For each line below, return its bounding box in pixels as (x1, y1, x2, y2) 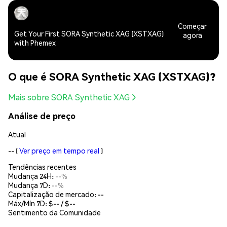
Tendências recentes (8, 162, 77, 171)
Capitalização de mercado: (8, 189, 98, 199)
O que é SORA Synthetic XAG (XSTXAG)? (8, 69, 215, 83)
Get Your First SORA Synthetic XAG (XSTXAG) (14, 29, 164, 39)
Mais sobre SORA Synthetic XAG (8, 92, 130, 103)
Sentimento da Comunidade (8, 207, 101, 217)
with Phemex (14, 38, 56, 48)
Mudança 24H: (8, 171, 55, 180)
